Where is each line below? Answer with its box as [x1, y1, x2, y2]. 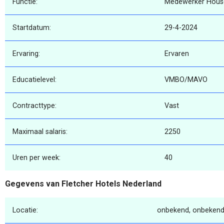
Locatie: [12, 205, 38, 214]
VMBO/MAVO [164, 75, 207, 84]
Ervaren [164, 49, 189, 58]
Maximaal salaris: [12, 127, 67, 136]
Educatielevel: [12, 75, 56, 84]
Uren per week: [12, 153, 60, 162]
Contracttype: [12, 101, 56, 110]
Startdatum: [12, 23, 51, 32]
